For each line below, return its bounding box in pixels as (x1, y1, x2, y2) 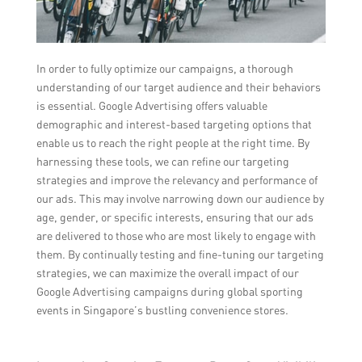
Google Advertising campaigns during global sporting (36, 284, 303, 299)
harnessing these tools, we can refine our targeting (36, 154, 289, 169)
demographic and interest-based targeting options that (36, 117, 312, 132)
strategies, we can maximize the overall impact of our (36, 266, 299, 280)
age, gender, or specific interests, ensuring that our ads (36, 210, 314, 225)
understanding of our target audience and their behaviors (36, 80, 321, 95)
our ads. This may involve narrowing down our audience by (36, 192, 324, 206)
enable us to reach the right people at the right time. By (36, 136, 309, 150)
